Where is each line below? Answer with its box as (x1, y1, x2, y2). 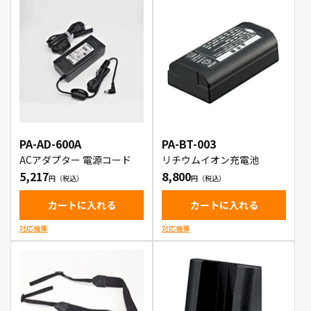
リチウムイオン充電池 (162, 153, 259, 167)
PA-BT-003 (162, 135, 216, 152)
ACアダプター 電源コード (19, 153, 131, 167)
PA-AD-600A (19, 135, 81, 152)
